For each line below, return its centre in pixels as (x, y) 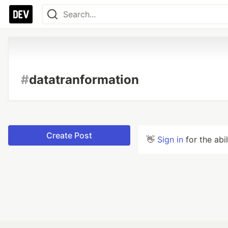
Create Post (69, 135)
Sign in (170, 139)
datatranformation (84, 80)
